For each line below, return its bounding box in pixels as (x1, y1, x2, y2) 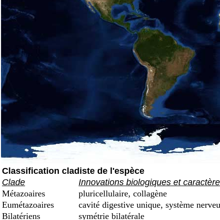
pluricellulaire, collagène (76, 189, 167, 198)
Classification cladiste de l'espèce (2, 166, 144, 176)
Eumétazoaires (2, 200, 56, 210)
